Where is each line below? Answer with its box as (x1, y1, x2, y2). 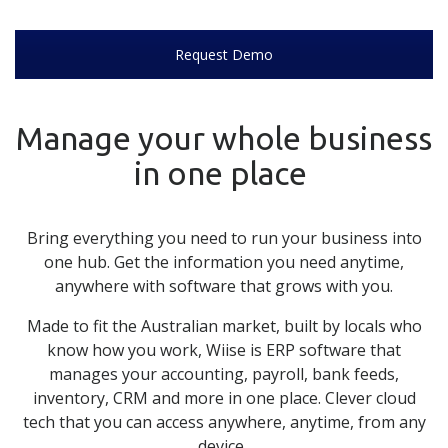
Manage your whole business (16, 119, 432, 156)
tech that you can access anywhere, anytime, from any (22, 410, 426, 433)
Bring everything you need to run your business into (26, 226, 422, 249)
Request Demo (175, 44, 273, 64)
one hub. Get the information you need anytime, (44, 250, 404, 273)
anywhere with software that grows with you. (55, 274, 393, 297)
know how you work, (47, 338, 206, 361)
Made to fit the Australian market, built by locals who (26, 314, 422, 337)
